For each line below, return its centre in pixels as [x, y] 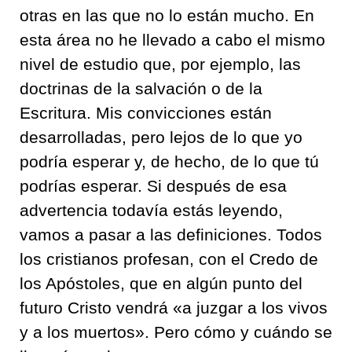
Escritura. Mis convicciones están [146, 113]
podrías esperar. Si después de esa [153, 186]
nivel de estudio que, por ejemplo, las [160, 64]
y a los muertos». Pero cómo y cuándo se [176, 332]
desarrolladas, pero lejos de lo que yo [161, 137]
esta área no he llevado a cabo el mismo [172, 40]
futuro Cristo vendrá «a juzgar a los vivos [174, 308]
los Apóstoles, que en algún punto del [161, 283]
